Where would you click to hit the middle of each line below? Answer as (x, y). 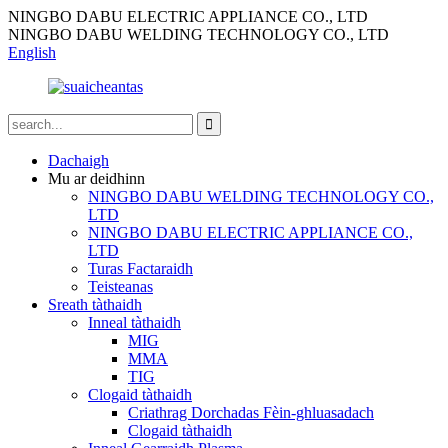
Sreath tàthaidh (95, 304)
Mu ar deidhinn (96, 178)
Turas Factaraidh (140, 268)
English (32, 52)
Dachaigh (78, 160)
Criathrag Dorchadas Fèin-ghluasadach (251, 412)
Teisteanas (120, 286)
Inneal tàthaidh (134, 322)
